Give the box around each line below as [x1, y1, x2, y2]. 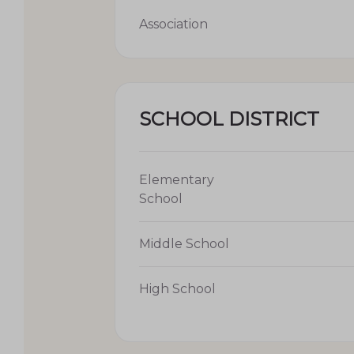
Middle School [139, 235, 229, 251]
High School [139, 281, 216, 296]
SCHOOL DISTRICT [139, 107, 319, 130]
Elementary [139, 171, 214, 187]
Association [139, 16, 208, 32]
